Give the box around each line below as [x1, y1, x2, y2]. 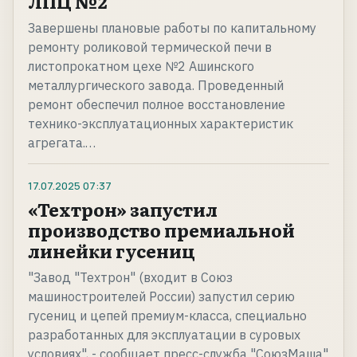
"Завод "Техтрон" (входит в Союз [28, 269, 233, 286]
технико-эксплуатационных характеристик [28, 116, 293, 132]
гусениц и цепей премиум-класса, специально [28, 308, 307, 324]
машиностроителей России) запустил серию [28, 288, 295, 305]
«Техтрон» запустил [28, 196, 218, 223]
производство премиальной [28, 217, 295, 244]
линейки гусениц [28, 237, 195, 265]
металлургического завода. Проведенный [28, 77, 284, 94]
